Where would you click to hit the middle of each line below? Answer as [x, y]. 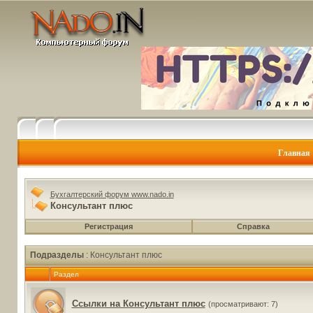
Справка [253, 226]
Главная [294, 153]
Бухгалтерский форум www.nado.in [112, 194]
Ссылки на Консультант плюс [138, 304]
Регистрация [108, 226]
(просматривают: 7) [243, 304]
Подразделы [57, 255]
